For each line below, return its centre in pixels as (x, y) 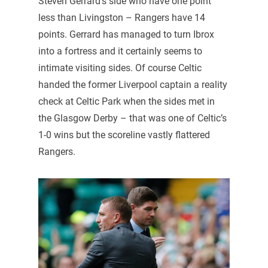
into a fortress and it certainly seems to (120, 51)
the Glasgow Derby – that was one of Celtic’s (132, 118)
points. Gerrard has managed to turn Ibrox (126, 35)
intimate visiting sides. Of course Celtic (120, 68)
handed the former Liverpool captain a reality (133, 85)
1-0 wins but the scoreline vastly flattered (124, 135)
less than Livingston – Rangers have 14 (121, 18)
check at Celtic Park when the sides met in (126, 102)
